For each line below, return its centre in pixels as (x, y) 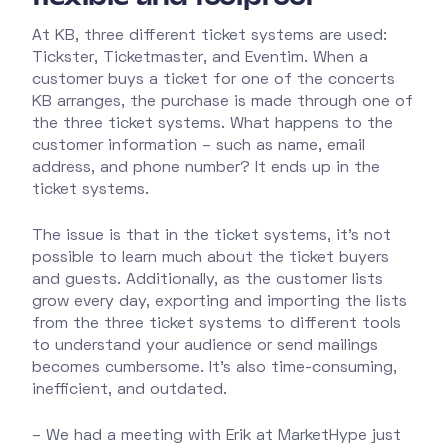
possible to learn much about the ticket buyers (210, 258)
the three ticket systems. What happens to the (212, 124)
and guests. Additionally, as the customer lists (207, 280)
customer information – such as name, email (198, 146)
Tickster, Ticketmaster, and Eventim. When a (200, 58)
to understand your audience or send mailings (205, 346)
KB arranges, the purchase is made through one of (222, 102)
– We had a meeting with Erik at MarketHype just (216, 436)
